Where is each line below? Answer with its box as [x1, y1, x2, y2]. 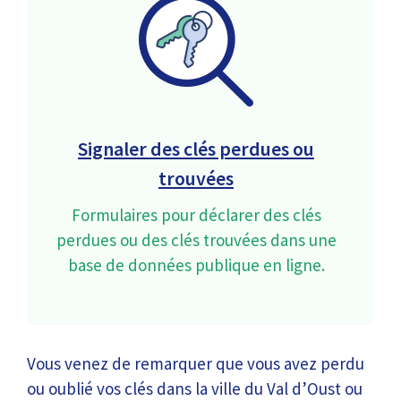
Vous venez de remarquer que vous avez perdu [27, 353, 364, 374]
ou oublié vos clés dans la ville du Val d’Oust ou [27, 378, 363, 399]
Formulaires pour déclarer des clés [71, 204, 321, 226]
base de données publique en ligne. [67, 254, 325, 276]
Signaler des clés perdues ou [78, 136, 314, 161]
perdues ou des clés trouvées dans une [55, 229, 337, 251]
